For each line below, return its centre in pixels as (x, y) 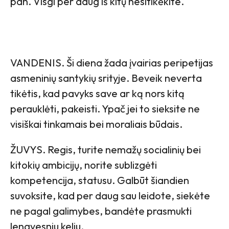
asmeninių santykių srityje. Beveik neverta (106, 78)
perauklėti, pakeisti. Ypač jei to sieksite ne (105, 108)
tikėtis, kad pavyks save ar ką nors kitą (97, 93)
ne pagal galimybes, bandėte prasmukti (101, 211)
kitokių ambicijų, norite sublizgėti (84, 165)
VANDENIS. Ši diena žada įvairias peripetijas (112, 62)
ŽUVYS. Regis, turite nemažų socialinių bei (106, 149)
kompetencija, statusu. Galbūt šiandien (100, 180)
